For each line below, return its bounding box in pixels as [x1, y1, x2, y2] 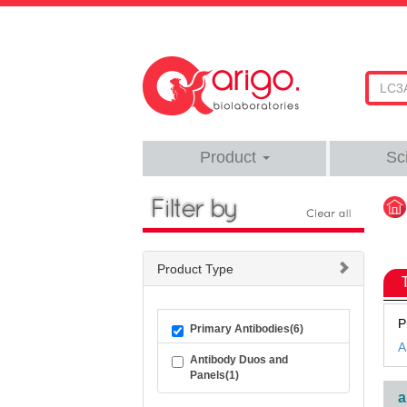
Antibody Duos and [190, 353, 288, 366]
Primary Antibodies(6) [190, 323, 303, 335]
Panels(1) [190, 369, 239, 382]
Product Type [157, 262, 233, 276]
